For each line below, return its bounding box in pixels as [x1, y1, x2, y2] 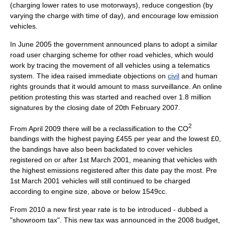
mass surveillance [132, 82, 189, 90]
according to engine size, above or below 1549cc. [10, 187, 167, 196]
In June [10, 40, 36, 48]
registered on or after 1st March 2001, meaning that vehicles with [10, 156, 217, 164]
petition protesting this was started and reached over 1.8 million [10, 92, 211, 101]
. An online [189, 82, 222, 90]
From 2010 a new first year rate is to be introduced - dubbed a [10, 205, 208, 214]
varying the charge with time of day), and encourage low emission [10, 11, 218, 20]
